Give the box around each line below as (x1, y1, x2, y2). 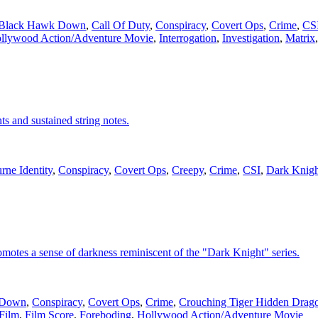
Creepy (172, 164, 204, 177)
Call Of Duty (92, 19, 150, 32)
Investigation (222, 32, 280, 45)
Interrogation (159, 32, 216, 45)
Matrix (285, 32, 315, 45)
